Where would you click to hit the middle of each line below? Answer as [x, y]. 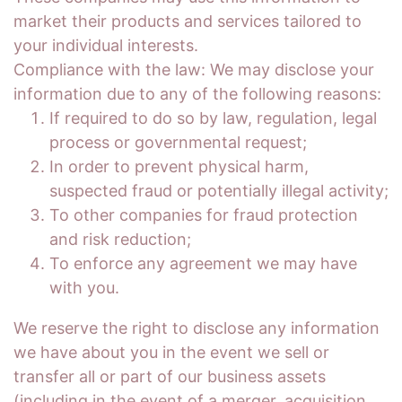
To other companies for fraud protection [204, 215]
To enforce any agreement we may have [203, 263]
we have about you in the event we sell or [171, 352]
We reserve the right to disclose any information [197, 328]
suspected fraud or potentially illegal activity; [219, 191]
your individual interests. [106, 45]
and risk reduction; [120, 239]
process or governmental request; [178, 142]
